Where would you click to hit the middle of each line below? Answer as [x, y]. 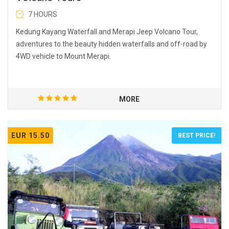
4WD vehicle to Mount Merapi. [63, 56]
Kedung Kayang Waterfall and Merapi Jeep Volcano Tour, [107, 31]
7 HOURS [43, 14]
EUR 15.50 [30, 135]
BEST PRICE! [197, 135]
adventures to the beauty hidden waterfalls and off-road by [111, 44]
